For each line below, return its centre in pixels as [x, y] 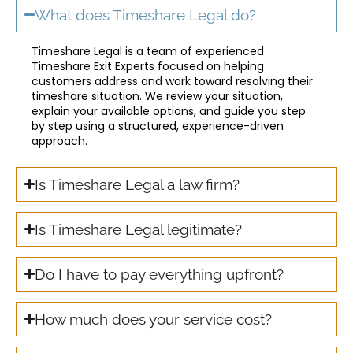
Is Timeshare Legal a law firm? [137, 184]
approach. [59, 141]
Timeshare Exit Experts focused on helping [148, 66]
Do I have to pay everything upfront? [160, 274]
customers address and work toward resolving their [172, 81]
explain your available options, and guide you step [169, 111]
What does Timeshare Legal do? [146, 15]
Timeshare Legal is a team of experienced [148, 51]
